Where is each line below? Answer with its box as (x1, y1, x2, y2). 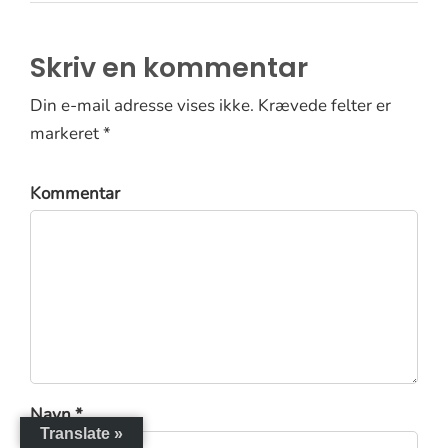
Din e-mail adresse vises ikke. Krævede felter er (30, 94, 391, 118)
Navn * (30, 403, 83, 427)
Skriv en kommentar (30, 49, 308, 87)
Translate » (40, 425, 123, 442)
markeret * (30, 122, 111, 146)
